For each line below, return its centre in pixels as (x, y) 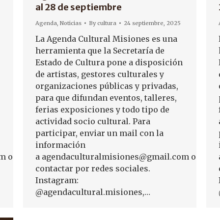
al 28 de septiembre (79, 7)
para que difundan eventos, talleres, (106, 98)
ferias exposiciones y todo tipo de (102, 110)
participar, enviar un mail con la (99, 133)
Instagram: (57, 180)
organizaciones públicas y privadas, (107, 86)
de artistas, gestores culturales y (100, 74)
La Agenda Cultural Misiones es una (106, 39)
